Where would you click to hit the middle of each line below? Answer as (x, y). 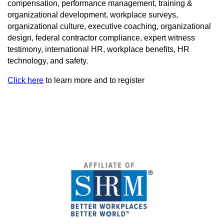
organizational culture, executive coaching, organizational (109, 26)
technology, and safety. (48, 61)
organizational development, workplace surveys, (93, 15)
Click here (25, 80)
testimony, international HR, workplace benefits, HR (98, 49)
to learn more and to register (95, 80)
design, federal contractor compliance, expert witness (101, 38)
